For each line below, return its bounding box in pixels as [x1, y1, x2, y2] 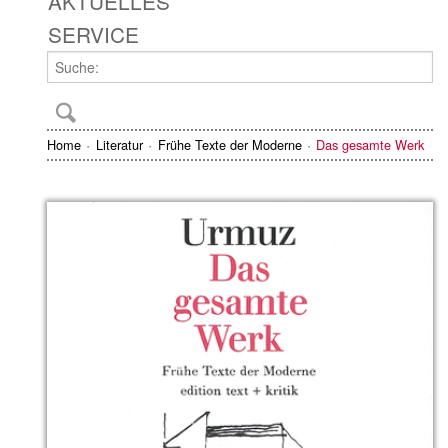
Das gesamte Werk [316, 135, 425, 155]
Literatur [95, 135, 143, 155]
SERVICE [48, 18, 139, 49]
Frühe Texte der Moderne [157, 135, 302, 155]
